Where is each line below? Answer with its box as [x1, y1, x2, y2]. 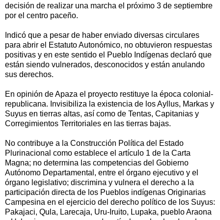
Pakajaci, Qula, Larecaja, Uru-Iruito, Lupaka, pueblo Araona [5, 207, 212, 216]
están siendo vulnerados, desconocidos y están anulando [5, 60, 205, 69]
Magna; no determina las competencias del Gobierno [5, 158, 189, 167]
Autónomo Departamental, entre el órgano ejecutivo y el [5, 168, 198, 177]
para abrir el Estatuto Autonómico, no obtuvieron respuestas [5, 40, 212, 49]
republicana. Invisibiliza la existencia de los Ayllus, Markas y [5, 99, 214, 108]
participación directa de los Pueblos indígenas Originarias [5, 188, 206, 196]
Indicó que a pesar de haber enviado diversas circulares [5, 30, 199, 39]
